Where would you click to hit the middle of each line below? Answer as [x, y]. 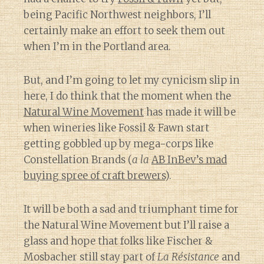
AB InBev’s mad [189, 160]
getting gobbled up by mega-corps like [118, 144]
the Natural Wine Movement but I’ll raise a [126, 225]
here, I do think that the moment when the [127, 96]
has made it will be [190, 112]
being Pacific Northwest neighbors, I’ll [117, 15]
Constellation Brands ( [78, 160]
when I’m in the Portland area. [97, 47]
